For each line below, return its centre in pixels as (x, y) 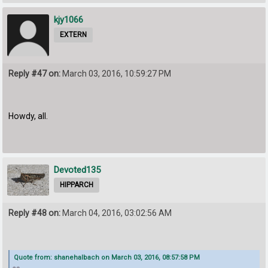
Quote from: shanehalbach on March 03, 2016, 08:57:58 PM (107, 257)
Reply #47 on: (35, 74)
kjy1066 (69, 20)
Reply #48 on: (35, 213)
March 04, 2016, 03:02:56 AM (116, 213)
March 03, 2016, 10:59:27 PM (116, 74)
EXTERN (74, 35)
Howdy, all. (28, 116)
